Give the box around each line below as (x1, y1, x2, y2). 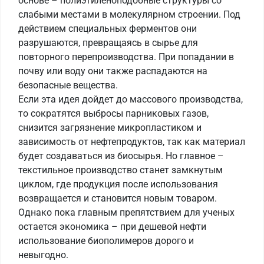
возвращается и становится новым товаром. (18, 193, 217, 204)
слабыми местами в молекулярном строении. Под (18, 9, 240, 21)
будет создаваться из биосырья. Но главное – (18, 150, 224, 162)
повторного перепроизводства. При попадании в (18, 51, 234, 63)
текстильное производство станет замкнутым (18, 164, 223, 176)
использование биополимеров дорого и (18, 235, 194, 247)
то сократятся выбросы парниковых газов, (18, 108, 209, 120)
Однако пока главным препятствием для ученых (18, 207, 235, 219)
